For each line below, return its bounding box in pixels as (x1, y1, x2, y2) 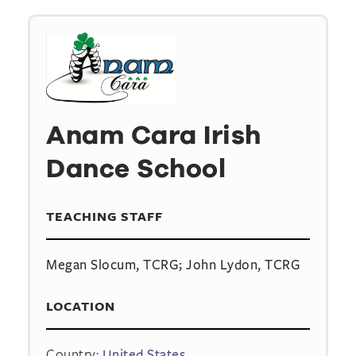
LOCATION (46, 296, 115, 315)
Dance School (46, 156, 226, 183)
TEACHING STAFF (46, 207, 163, 225)
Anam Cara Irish (46, 122, 261, 149)
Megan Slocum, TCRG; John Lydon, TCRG (46, 254, 300, 273)
